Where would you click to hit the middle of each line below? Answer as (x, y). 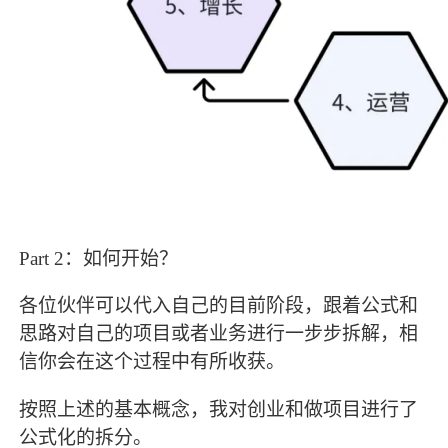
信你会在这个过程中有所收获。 (152, 362)
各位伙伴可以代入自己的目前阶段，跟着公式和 (219, 306)
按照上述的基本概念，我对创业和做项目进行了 (219, 409)
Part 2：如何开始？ (99, 259)
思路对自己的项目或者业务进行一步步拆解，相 (219, 334)
